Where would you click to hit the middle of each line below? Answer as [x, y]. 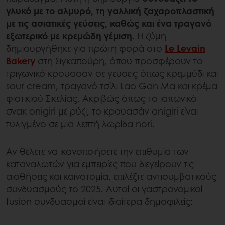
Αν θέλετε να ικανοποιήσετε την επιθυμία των [97, 151]
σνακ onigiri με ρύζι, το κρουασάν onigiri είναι [102, 111]
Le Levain [185, 48]
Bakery [21, 61]
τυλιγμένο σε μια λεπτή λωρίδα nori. [80, 124]
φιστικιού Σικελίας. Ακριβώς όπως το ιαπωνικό [101, 99]
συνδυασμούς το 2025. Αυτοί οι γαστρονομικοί [104, 189]
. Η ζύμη [149, 36]
